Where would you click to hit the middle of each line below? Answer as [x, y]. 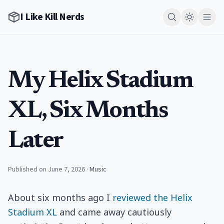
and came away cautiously [114, 212]
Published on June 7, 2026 [46, 169]
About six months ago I [60, 197]
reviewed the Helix [152, 197]
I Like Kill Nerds [52, 17]
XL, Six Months [88, 111]
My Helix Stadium [100, 81]
